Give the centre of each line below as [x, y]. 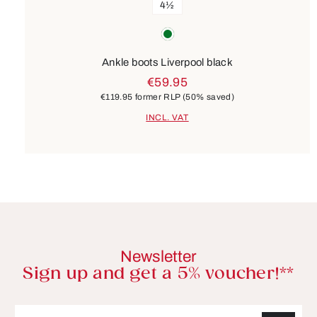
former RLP [157, 97]
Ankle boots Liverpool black [167, 62]
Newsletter [158, 257]
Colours [43, 30]
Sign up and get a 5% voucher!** [158, 275]
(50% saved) [208, 97]
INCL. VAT [167, 118]
